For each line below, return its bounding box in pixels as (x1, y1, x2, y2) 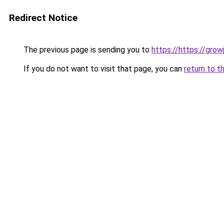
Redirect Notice (9, 12, 77, 23)
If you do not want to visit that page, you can (21, 64, 184, 73)
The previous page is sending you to (21, 45, 151, 54)
